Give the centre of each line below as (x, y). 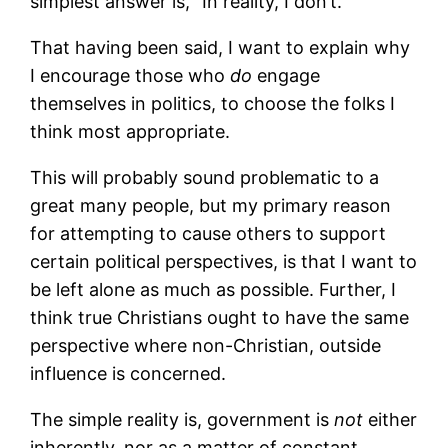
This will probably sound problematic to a (205, 177)
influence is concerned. (128, 373)
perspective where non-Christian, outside (206, 345)
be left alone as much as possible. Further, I (213, 289)
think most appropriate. (130, 131)
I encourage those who (130, 75)
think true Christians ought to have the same (220, 317)
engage (286, 75)
